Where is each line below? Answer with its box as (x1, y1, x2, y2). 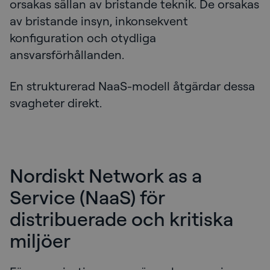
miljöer (10, 228, 71, 253)
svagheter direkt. (10, 95, 102, 111)
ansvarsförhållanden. (10, 47, 124, 63)
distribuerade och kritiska (10, 206, 233, 231)
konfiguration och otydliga (10, 30, 156, 46)
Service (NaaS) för (10, 184, 165, 210)
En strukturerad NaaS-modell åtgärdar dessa (10, 78, 255, 94)
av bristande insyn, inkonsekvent (10, 13, 188, 29)
